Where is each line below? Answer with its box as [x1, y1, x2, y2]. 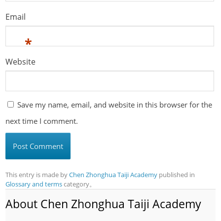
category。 [62, 180, 96, 189]
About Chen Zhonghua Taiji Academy [5, 196, 202, 212]
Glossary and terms [5, 180, 63, 189]
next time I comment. [5, 116, 78, 126]
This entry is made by [5, 170, 70, 180]
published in [157, 170, 195, 180]
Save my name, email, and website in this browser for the [17, 100, 213, 110]
